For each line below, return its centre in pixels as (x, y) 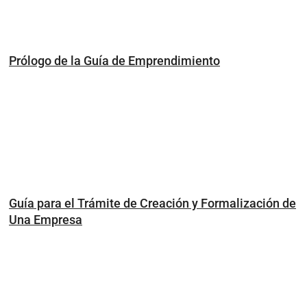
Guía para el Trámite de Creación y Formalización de (152, 203)
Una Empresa (46, 219)
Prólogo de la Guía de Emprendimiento (114, 60)
